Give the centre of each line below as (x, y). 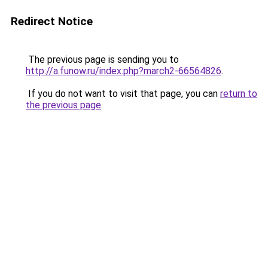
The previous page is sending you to (102, 60)
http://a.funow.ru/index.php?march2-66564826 (124, 71)
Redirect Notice (52, 21)
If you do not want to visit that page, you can (123, 94)
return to (239, 94)
